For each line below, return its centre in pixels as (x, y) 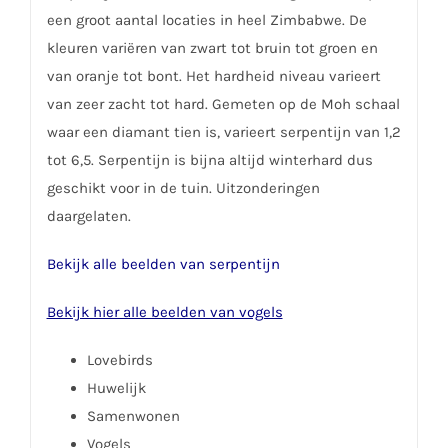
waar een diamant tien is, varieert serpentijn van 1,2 (223, 131)
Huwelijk (116, 387)
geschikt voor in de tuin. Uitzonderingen (183, 187)
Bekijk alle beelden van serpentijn (163, 263)
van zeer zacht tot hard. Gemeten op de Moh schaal (223, 103)
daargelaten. (88, 215)
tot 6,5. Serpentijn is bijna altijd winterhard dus (209, 159)
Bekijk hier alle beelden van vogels (164, 311)
